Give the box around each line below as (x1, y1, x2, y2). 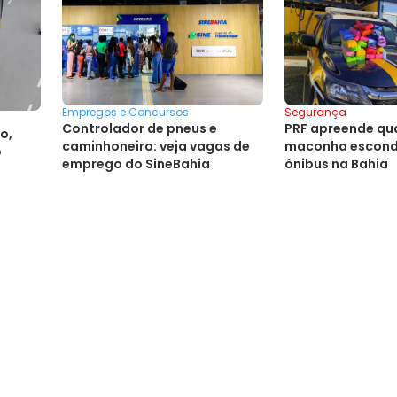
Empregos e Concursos (62, 105, 189, 121)
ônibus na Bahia (284, 155, 388, 174)
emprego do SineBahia (62, 155, 210, 174)
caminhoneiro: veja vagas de (62, 137, 250, 156)
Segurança (284, 105, 346, 121)
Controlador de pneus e (62, 120, 217, 138)
